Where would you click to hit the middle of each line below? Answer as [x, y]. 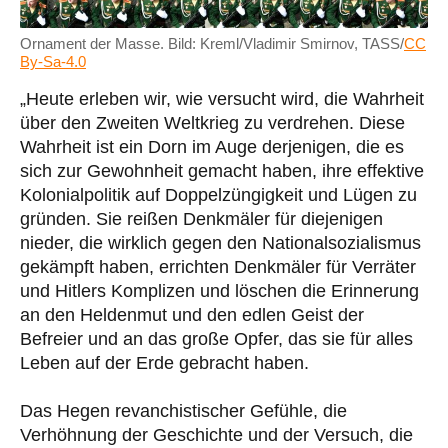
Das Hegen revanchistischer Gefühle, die [183, 411]
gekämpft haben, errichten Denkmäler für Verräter [218, 267]
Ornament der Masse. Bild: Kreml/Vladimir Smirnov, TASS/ [212, 44]
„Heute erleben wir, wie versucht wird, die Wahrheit [222, 99]
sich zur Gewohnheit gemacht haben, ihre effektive [222, 171]
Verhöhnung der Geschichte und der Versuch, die [216, 435]
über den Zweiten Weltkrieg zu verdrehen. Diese [212, 123]
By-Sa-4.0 [53, 62]
